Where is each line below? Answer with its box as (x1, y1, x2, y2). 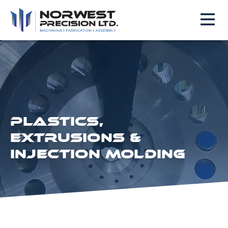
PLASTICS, (10, 113, 103, 129)
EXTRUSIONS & (10, 130, 141, 145)
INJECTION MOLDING (10, 146, 186, 161)
